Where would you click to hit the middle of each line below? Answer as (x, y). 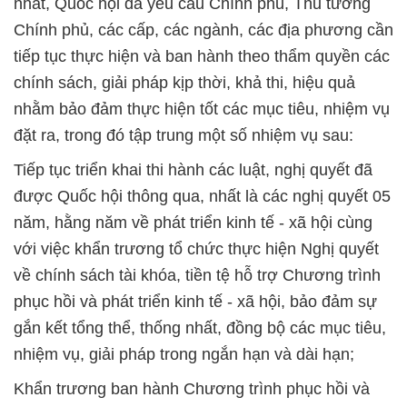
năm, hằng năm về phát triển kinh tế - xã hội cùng (193, 222)
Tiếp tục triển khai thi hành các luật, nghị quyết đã (193, 169)
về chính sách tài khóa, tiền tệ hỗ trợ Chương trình (197, 275)
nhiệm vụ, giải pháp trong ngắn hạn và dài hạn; (184, 354)
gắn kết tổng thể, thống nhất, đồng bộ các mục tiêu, (200, 328)
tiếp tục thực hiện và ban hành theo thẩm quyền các (202, 56)
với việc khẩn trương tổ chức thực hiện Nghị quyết (196, 248)
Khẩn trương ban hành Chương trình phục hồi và (192, 388)
